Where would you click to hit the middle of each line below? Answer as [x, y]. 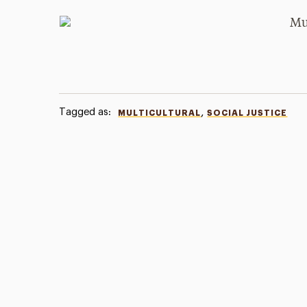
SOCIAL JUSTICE [247, 113]
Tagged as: [85, 112]
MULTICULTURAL [160, 113]
